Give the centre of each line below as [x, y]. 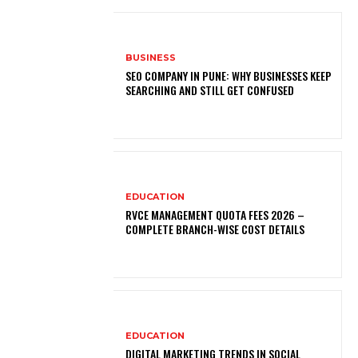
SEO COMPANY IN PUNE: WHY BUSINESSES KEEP [229, 75]
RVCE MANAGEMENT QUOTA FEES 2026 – [215, 214]
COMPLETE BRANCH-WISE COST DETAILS [215, 229]
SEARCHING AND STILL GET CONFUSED [210, 89]
